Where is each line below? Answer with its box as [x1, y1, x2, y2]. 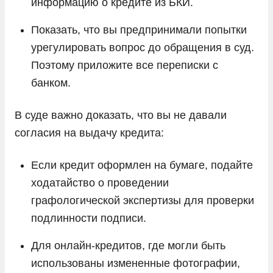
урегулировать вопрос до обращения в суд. [31, 41, 254, 54]
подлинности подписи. [31, 211, 146, 224]
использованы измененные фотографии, [31, 257, 240, 269]
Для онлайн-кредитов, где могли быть [31, 239, 225, 252]
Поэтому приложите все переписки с [31, 58, 218, 71]
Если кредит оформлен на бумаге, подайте [31, 158, 253, 171]
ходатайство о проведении [31, 176, 169, 189]
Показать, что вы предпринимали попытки [31, 23, 247, 36]
